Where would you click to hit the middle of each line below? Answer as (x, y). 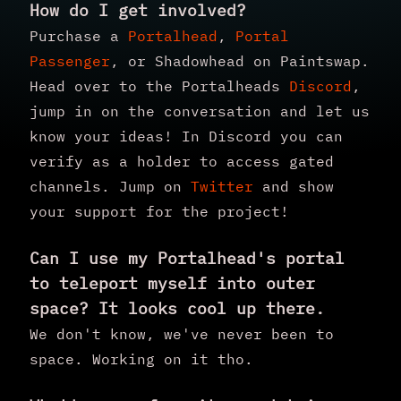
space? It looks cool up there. (177, 308)
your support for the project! (159, 211)
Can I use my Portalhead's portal (187, 258)
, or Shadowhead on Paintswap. (240, 60)
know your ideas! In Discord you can (186, 136)
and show (294, 186)
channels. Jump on (110, 186)
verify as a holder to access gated (182, 161)
